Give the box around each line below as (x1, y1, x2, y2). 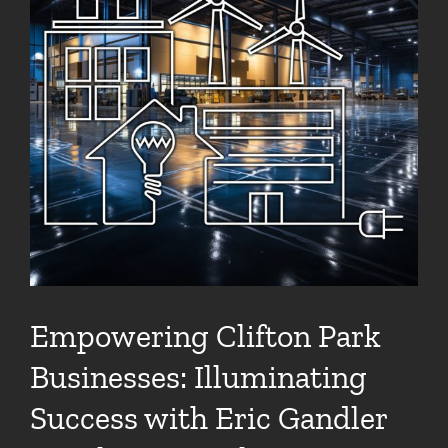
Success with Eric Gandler (30, 399, 387, 438)
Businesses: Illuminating (30, 358, 367, 397)
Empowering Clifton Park (30, 317, 381, 356)
